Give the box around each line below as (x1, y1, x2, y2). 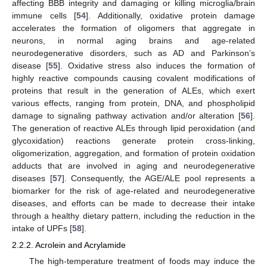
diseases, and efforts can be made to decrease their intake (12, 198, 255, 208)
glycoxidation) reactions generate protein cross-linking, (12, 135, 255, 145)
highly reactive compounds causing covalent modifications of (12, 73, 255, 83)
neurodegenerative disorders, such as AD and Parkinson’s (12, 48, 255, 58)
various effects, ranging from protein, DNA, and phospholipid (12, 98, 255, 108)
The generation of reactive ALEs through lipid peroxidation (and (12, 123, 255, 133)
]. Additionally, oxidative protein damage (86, 10, 255, 20)
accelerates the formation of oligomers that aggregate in (12, 23, 255, 33)
